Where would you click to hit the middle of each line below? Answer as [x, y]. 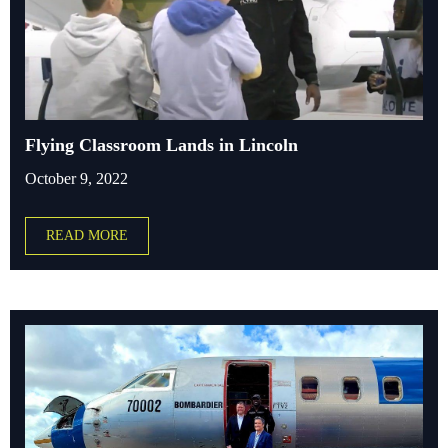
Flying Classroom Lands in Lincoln [161, 145]
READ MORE [87, 235]
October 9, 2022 [76, 178]
